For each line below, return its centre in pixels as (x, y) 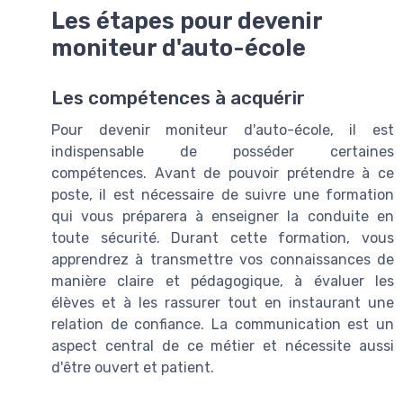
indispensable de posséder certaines (223, 151)
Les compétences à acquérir (178, 98)
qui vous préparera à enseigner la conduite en (223, 216)
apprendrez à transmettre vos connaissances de (223, 259)
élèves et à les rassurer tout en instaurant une (223, 302)
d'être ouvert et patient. (133, 367)
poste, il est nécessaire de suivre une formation (223, 194)
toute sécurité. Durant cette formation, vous (223, 237)
